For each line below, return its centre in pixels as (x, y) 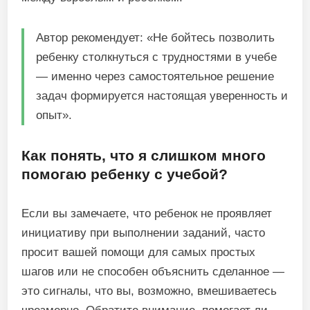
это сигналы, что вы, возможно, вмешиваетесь (149, 291)
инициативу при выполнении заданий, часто (144, 233)
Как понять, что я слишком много (144, 155)
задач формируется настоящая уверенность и (162, 96)
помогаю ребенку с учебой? (125, 174)
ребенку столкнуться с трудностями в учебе (157, 57)
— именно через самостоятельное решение (155, 76)
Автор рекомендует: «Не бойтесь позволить (156, 38)
